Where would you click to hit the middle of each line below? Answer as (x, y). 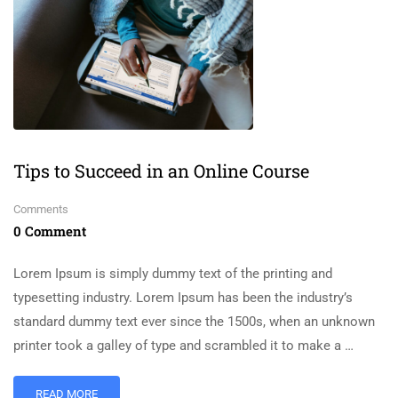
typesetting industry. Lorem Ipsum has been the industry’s (183, 297)
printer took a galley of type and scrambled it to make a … (183, 345)
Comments (41, 209)
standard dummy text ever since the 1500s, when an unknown (194, 321)
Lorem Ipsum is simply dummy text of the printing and (173, 273)
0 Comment (50, 231)
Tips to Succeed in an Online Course (161, 170)
